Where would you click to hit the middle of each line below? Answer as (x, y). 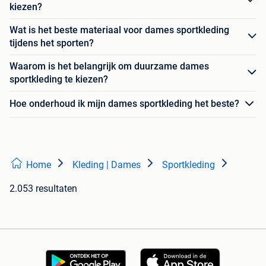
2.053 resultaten (43, 188)
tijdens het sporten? (52, 43)
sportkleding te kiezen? (59, 79)
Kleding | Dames (107, 164)
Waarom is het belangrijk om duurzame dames (109, 66)
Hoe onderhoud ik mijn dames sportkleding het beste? (124, 104)
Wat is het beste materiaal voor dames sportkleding (119, 30)
